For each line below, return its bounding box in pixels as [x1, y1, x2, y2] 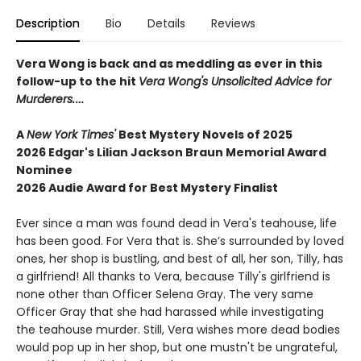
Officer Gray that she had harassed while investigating [16, 303, 324, 320]
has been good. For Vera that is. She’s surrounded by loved [16, 232, 344, 249]
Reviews [211, 15, 255, 31]
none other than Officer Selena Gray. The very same [16, 285, 313, 302]
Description [16, 15, 80, 31]
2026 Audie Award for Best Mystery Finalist [16, 179, 278, 196]
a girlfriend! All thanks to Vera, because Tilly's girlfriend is [16, 268, 330, 284]
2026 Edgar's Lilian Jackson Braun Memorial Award [16, 143, 326, 160]
